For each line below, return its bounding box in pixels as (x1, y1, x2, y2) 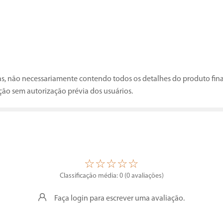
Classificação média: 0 (59, 172, 123, 180)
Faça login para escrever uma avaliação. (54, 194, 185, 203)
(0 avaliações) (124, 172, 164, 180)
